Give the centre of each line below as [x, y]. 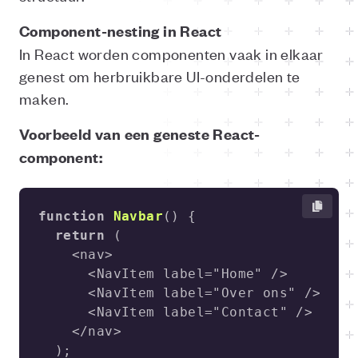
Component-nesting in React [121, 31]
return [80, 235]
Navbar [138, 216]
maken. [44, 98]
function [72, 216]
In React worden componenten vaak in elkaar [171, 53]
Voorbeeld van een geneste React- [140, 134]
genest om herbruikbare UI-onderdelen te [160, 76]
